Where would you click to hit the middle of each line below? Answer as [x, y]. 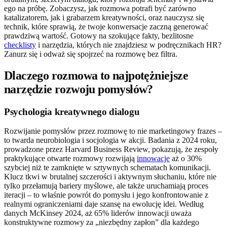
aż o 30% [186, 159]
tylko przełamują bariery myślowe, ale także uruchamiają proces [106, 186]
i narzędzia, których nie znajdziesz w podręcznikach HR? [129, 45]
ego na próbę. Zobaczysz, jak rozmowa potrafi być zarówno [100, 8]
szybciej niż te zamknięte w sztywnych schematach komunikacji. [107, 168]
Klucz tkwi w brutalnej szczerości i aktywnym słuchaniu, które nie [110, 177]
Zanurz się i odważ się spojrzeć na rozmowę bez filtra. [91, 54]
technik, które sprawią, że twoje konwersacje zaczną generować [106, 26]
